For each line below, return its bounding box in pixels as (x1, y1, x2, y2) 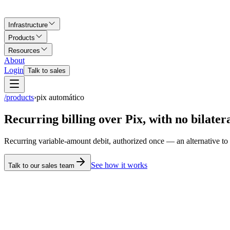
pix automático (36, 93, 84, 102)
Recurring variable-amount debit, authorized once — (4, 136, 177, 145)
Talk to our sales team (8, 161, 74, 169)
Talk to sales (28, 67, 66, 74)
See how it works (91, 160, 147, 169)
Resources (8, 47, 40, 54)
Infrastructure (8, 21, 48, 29)
